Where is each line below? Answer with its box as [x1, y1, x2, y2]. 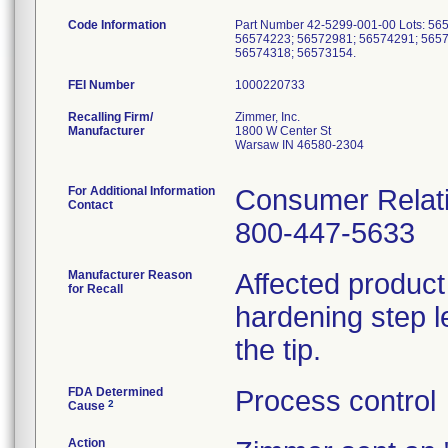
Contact [68, 198, 113, 212]
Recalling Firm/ [68, 110, 153, 124]
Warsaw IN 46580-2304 [235, 138, 364, 152]
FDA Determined [68, 385, 163, 399]
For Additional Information [68, 184, 215, 198]
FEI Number [68, 78, 135, 92]
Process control [235, 385, 436, 417]
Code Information [68, 18, 166, 32]
